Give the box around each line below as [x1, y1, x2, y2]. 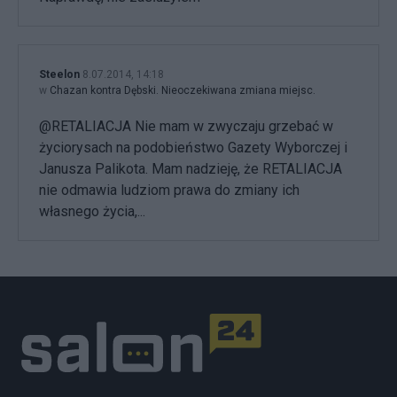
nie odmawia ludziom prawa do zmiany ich [39, 182, 300, 199]
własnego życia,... [39, 203, 145, 221]
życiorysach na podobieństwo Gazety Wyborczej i [39, 139, 347, 157]
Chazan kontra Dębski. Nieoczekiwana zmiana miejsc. [50, 84, 315, 97]
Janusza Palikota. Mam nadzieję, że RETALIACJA [39, 160, 342, 178]
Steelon [39, 68, 80, 82]
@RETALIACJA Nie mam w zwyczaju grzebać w [39, 118, 333, 136]
